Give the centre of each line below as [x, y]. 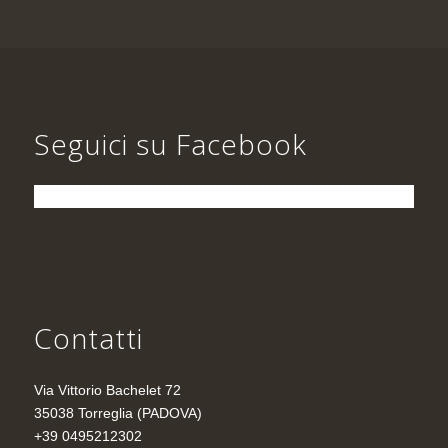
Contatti [88, 337]
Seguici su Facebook [170, 143]
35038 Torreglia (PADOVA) [117, 412]
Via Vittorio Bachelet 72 [107, 389]
